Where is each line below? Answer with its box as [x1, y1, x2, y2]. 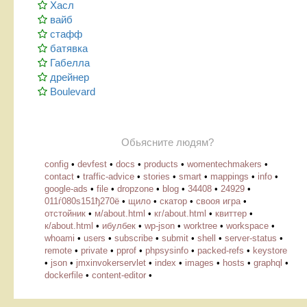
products [144, 158, 178, 169]
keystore [253, 245, 287, 256]
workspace [226, 220, 269, 231]
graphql [254, 257, 282, 268]
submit [162, 232, 188, 243]
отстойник [45, 208, 86, 219]
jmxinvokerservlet [76, 257, 146, 268]
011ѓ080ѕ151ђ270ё [45, 195, 119, 206]
